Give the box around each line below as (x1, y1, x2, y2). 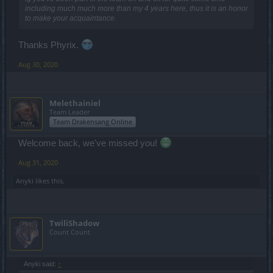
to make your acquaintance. (25, 13, 116, 23)
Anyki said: (24, 260, 58, 268)
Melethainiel (49, 97, 101, 108)
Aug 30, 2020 (18, 59, 58, 69)
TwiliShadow (49, 217, 99, 229)
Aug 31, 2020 (18, 157, 58, 167)
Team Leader (49, 107, 90, 116)
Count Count (49, 227, 90, 236)
